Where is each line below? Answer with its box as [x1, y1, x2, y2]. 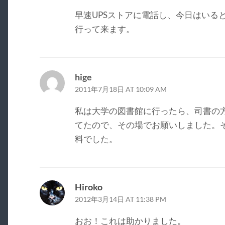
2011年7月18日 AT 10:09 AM [74, 85, 167, 93]
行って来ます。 [74, 23, 135, 34]
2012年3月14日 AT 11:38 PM [74, 195, 166, 203]
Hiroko [74, 181, 102, 192]
